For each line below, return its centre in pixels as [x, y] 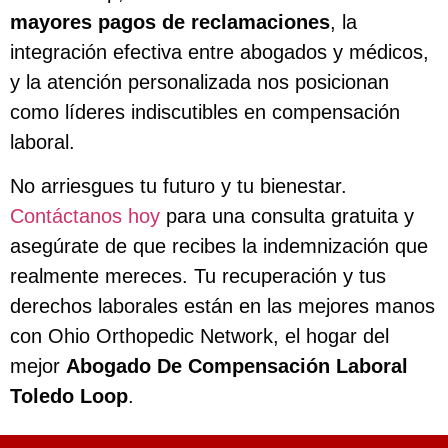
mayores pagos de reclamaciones [170, 21]
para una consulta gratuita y [287, 215]
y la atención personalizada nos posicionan [199, 81]
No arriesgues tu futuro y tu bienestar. [178, 185]
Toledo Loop [69, 395]
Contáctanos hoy [85, 215]
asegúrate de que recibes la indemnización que [219, 245]
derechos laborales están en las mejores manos [222, 305]
